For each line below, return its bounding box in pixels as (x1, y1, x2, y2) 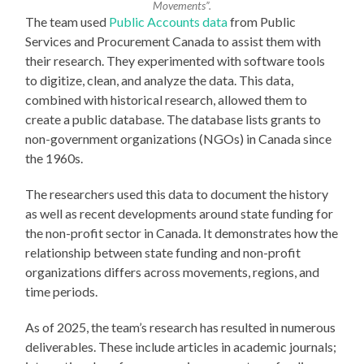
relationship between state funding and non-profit (25, 245, 301, 261)
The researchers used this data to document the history (25, 186, 329, 202)
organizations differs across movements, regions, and (25, 264, 320, 280)
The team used (25, 14, 107, 30)
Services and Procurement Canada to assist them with (25, 33, 322, 50)
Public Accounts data (106, 14, 231, 30)
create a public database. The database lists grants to (25, 111, 322, 128)
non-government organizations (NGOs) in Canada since (25, 131, 332, 147)
